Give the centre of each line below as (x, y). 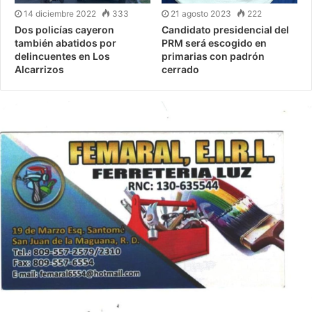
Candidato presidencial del (225, 30)
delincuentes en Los (62, 56)
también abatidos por (65, 43)
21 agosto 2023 (201, 14)
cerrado (180, 70)
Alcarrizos (39, 70)
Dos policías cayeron (64, 30)
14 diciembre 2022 (60, 14)
